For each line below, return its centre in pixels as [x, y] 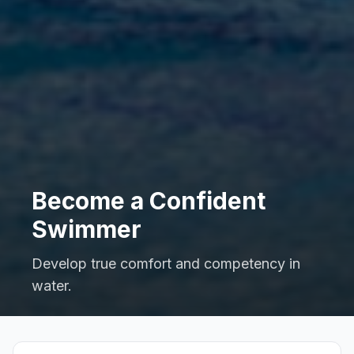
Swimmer [87, 230]
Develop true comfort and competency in [166, 264]
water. [52, 286]
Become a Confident [149, 201]
